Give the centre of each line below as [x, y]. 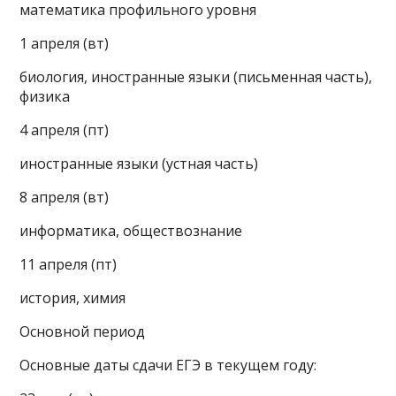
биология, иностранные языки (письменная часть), [196, 77]
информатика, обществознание [131, 231]
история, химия [73, 298]
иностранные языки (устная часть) [139, 164]
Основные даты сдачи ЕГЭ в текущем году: [168, 366]
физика [45, 97]
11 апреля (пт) [69, 265]
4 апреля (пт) [65, 130]
